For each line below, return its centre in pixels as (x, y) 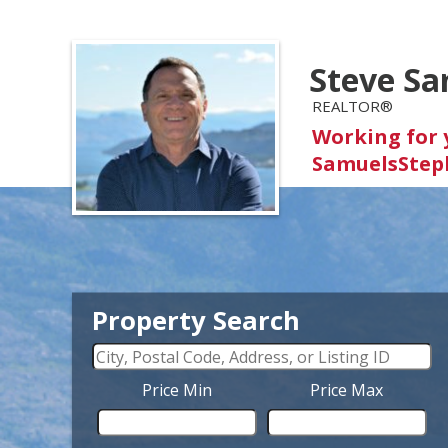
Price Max (347, 389)
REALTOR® (353, 106)
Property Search (196, 320)
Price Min (176, 389)
